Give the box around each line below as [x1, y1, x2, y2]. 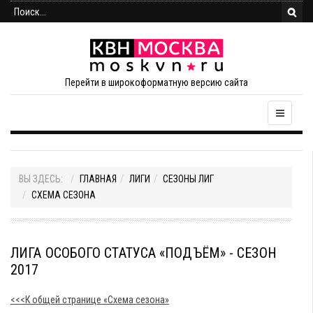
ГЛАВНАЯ [80, 173, 117, 184]
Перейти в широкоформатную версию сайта [65, 77, 248, 88]
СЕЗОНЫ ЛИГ [163, 173, 214, 184]
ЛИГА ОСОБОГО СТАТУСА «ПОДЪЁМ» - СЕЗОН [10, 245, 277, 261]
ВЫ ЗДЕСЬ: [19, 173, 67, 184]
